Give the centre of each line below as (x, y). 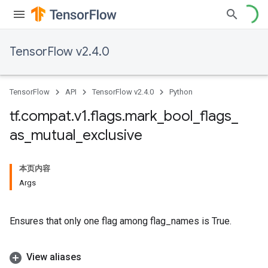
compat (46, 116)
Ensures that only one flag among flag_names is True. (121, 221)
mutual (54, 135)
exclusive (112, 135)
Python (181, 92)
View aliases (54, 257)
